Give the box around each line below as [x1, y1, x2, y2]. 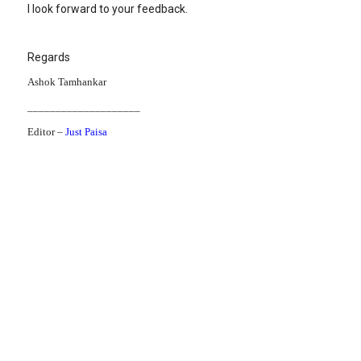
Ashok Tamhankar [27, 76, 106, 88]
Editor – [27, 126, 65, 138]
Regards [27, 51, 70, 64]
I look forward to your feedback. [27, 2, 188, 15]
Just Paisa [65, 126, 107, 138]
